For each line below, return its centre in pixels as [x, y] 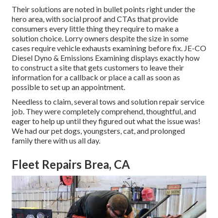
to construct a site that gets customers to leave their [98, 67]
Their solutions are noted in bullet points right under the [103, 9]
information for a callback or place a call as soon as [96, 77]
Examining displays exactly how [146, 57]
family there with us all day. [56, 140]
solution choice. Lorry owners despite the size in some [100, 38]
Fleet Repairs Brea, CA [71, 164]
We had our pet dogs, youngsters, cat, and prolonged [98, 130]
